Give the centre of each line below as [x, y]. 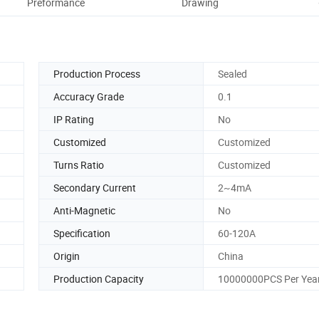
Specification [82, 233]
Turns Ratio [79, 164]
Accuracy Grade [89, 96]
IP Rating [74, 119]
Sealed [232, 73]
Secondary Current [95, 187]
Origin [67, 256]
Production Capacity [99, 278]
